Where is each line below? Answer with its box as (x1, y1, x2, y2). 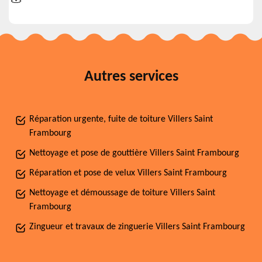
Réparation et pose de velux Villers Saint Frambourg (29, 168, 227, 178)
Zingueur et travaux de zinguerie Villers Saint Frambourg (29, 222, 245, 232)
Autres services (84, 69, 178, 85)
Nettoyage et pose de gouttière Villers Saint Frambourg (29, 149, 239, 158)
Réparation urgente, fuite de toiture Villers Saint (29, 115, 213, 124)
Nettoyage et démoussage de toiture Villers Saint (29, 188, 215, 198)
